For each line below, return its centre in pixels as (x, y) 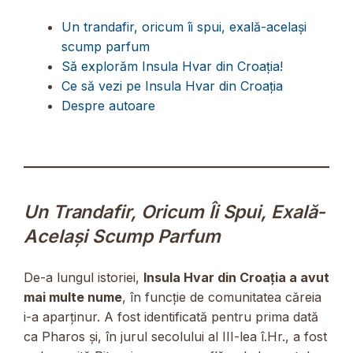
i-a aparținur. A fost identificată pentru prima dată (171, 316)
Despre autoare (108, 105)
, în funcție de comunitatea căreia (222, 297)
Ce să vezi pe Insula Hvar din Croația (172, 85)
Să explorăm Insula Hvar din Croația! (172, 66)
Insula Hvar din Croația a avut (236, 277)
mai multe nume (73, 297)
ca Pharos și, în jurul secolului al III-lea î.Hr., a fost (175, 336)
